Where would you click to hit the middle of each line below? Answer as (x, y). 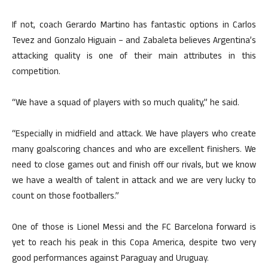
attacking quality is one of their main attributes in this (134, 57)
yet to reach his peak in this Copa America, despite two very (134, 244)
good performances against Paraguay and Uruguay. (110, 259)
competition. (36, 73)
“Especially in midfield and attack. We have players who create (134, 135)
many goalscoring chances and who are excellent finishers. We (134, 150)
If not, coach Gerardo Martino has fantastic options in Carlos (134, 26)
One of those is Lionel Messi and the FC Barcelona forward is (134, 228)
